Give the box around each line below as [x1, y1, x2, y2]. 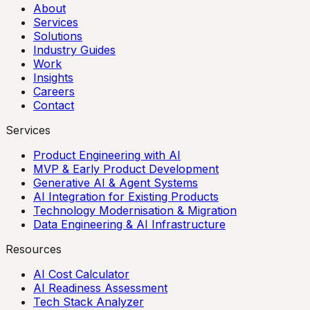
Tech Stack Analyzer [33, 295, 144, 309]
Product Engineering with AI [33, 148, 181, 162]
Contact [33, 98, 74, 112]
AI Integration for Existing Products [33, 190, 219, 203]
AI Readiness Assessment [33, 281, 167, 295]
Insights [33, 71, 73, 84]
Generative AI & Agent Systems [33, 176, 198, 190]
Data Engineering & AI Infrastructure [33, 217, 226, 231]
